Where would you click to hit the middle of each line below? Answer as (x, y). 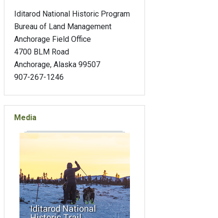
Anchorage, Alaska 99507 (57, 65)
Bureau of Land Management (63, 27)
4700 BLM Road (42, 52)
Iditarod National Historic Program (72, 14)
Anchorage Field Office (53, 39)
